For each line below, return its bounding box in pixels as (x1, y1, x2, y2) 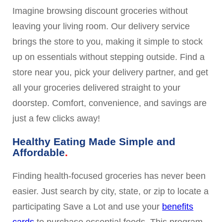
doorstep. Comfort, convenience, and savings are (12, 98, 207, 108)
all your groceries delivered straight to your (12, 82, 181, 93)
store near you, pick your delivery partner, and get (12, 67, 209, 77)
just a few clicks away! (12, 113, 101, 123)
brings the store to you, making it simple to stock (12, 36, 203, 47)
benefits (162, 201, 194, 212)
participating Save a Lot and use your (12, 201, 163, 212)
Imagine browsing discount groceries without (12, 5, 188, 16)
